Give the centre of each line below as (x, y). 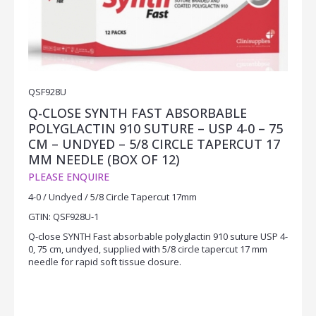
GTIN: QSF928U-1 (63, 216)
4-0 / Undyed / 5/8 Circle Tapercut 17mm (113, 196)
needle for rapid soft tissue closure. (105, 261)
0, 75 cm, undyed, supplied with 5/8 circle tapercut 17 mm (148, 249)
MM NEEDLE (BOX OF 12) (104, 159)
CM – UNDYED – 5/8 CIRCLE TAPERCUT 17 (154, 144)
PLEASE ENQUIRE (69, 176)
